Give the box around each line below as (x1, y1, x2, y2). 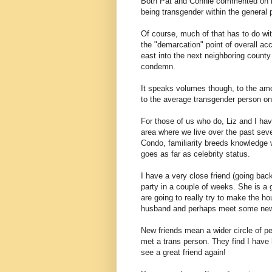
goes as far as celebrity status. (141, 149, 250, 158)
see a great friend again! (141, 247, 226, 257)
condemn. (141, 61, 175, 71)
